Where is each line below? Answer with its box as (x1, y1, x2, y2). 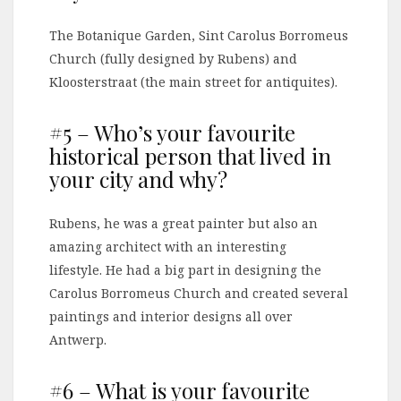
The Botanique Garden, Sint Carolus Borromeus (49, 27, 348, 45)
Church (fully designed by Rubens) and (49, 50, 297, 68)
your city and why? (49, 165, 227, 194)
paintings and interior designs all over (49, 308, 293, 326)
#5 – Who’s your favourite (49, 118, 295, 148)
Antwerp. (49, 331, 107, 349)
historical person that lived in (49, 141, 331, 171)
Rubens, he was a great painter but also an (49, 215, 318, 233)
